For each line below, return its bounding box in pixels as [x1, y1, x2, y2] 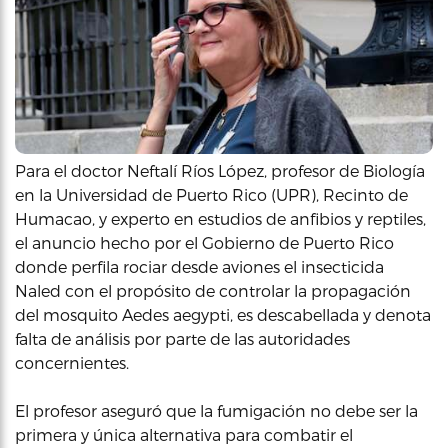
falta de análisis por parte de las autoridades [15, 328, 350, 348]
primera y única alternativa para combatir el [15, 424, 353, 444]
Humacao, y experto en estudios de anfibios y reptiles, [15, 208, 426, 228]
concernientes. [15, 352, 129, 372]
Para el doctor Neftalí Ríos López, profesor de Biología [15, 160, 425, 180]
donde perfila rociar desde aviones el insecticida [15, 256, 384, 276]
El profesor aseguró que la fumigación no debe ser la [15, 400, 418, 420]
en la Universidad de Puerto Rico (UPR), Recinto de [15, 184, 408, 204]
